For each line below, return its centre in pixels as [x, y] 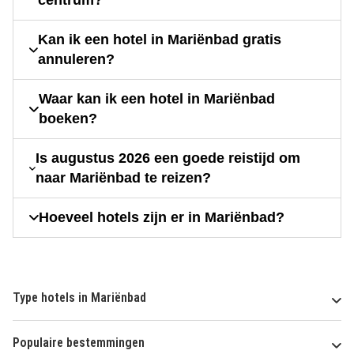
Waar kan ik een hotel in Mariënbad [156, 99]
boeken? [68, 119]
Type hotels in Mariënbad [79, 298]
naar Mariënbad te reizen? [123, 178]
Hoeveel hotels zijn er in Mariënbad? [162, 218]
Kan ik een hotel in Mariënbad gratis [159, 40]
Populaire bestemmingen [79, 343]
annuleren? [76, 60]
